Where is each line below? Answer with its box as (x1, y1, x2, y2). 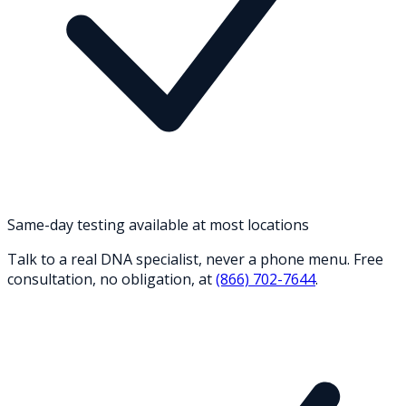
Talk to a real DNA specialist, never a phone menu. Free (7, 248, 383, 269)
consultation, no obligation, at (7, 268, 212, 289)
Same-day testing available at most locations (7, 214, 309, 235)
